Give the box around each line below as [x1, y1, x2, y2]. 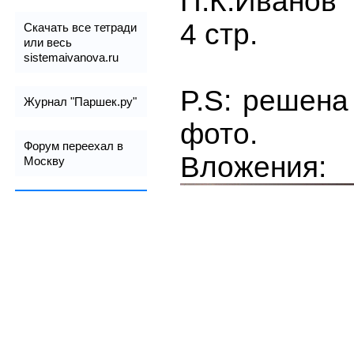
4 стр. [179, 17, 258, 51]
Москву [24, 154, 66, 168]
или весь [24, 36, 73, 50]
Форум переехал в [24, 139, 124, 153]
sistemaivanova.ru [24, 51, 119, 65]
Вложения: [179, 150, 326, 184]
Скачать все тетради [24, 21, 137, 35]
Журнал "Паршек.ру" [24, 95, 137, 109]
